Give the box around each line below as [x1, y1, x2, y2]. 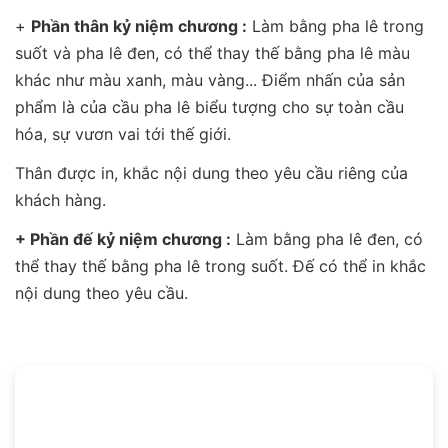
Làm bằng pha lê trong [247, 15, 424, 36]
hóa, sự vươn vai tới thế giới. [15, 123, 231, 144]
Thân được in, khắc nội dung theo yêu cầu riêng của [15, 162, 408, 183]
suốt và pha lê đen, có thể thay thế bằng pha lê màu [15, 42, 410, 63]
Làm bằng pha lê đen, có [231, 228, 423, 249]
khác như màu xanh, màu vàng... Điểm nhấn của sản [15, 69, 405, 90]
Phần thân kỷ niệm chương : [31, 15, 247, 36]
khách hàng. [15, 189, 106, 210]
